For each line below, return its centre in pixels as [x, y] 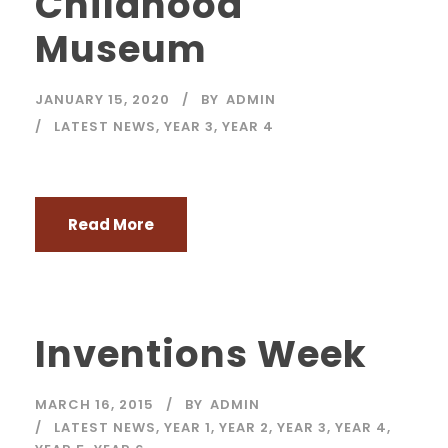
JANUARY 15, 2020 [102, 99]
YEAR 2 [244, 427]
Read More [111, 224]
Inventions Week [201, 353]
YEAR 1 [187, 427]
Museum [121, 48]
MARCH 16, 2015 [94, 404]
